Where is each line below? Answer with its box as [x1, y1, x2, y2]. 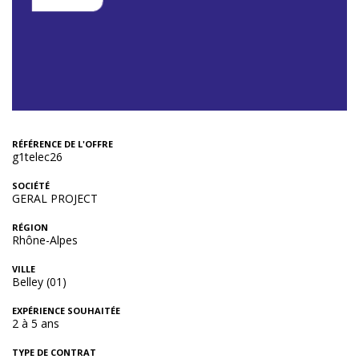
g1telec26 [12, 149, 63, 165]
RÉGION [12, 221, 48, 234]
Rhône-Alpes [12, 232, 78, 248]
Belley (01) [12, 274, 67, 290]
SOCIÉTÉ [12, 179, 50, 192]
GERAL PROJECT [12, 191, 98, 207]
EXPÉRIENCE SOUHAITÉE [12, 305, 120, 317]
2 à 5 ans [12, 316, 59, 332]
